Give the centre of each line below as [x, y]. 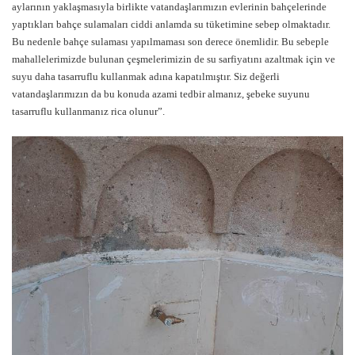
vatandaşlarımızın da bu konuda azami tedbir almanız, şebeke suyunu [161, 94]
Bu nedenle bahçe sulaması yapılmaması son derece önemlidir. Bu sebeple [170, 42]
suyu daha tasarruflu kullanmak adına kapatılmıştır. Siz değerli [146, 77]
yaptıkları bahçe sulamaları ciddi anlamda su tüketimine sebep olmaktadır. [171, 25]
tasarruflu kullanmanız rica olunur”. [88, 112]
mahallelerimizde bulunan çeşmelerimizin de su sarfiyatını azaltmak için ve [174, 59]
